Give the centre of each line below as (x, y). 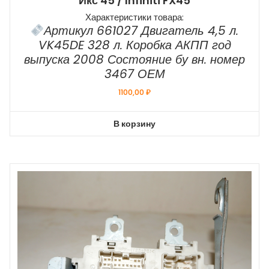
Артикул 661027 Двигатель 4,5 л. (141, 30)
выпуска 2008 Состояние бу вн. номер (134, 59)
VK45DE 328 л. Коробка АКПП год (134, 45)
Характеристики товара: (134, 17)
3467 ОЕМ (134, 74)
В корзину (134, 123)
